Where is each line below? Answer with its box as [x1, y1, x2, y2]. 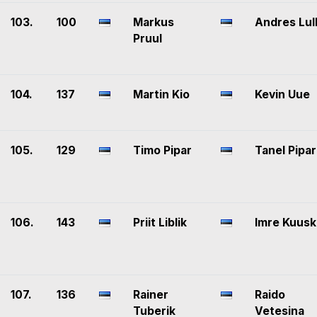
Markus [133, 16, 174, 30]
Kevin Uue [255, 88, 310, 102]
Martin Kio [133, 88, 190, 102]
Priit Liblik [133, 216, 187, 230]
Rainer [133, 288, 168, 302]
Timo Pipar [133, 144, 192, 158]
